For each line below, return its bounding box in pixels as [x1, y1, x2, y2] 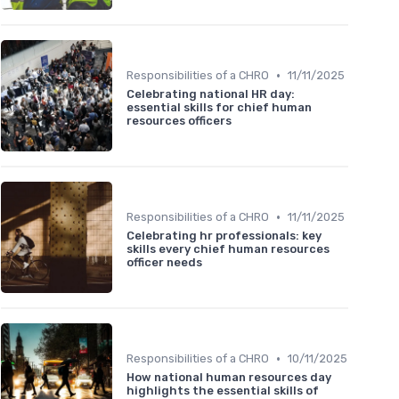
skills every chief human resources [126, 242, 330, 256]
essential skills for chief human [126, 101, 312, 115]
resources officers [126, 114, 232, 128]
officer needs [126, 256, 202, 270]
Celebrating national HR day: [126, 87, 295, 102]
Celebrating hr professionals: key [126, 229, 322, 243]
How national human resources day [126, 370, 331, 385]
